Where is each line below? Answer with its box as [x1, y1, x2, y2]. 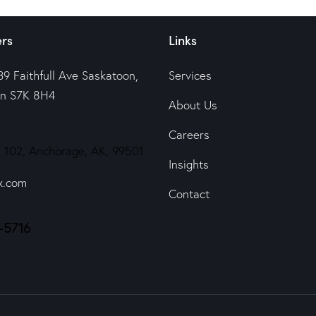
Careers [169, 127, 209, 142]
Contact [169, 186, 209, 202]
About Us [169, 97, 217, 113]
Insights [169, 157, 209, 172]
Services [169, 68, 212, 83]
